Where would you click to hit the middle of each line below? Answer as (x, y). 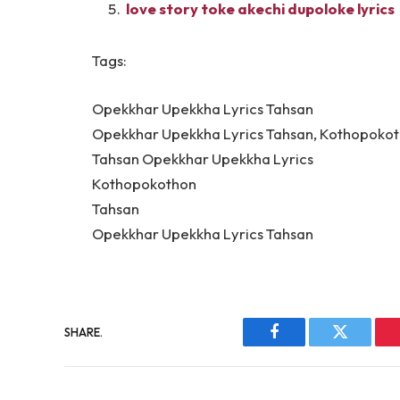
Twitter (362, 345)
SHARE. (83, 332)
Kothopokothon (144, 183)
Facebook (304, 345)
